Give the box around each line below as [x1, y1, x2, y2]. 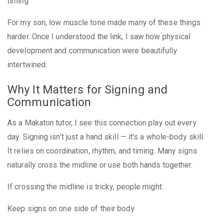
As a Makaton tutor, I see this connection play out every [7, 118, 197, 127]
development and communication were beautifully [7, 46, 177, 55]
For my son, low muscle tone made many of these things [7, 17, 201, 27]
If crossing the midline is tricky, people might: [7, 182, 163, 191]
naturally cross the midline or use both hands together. [7, 160, 193, 170]
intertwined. [7, 60, 47, 69]
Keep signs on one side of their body [7, 203, 135, 213]
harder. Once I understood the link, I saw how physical [7, 31, 191, 41]
